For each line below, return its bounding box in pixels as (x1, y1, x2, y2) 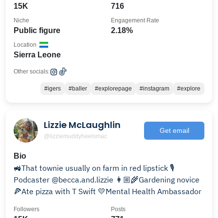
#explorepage (95, 85, 132, 92)
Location (14, 41, 36, 48)
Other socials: (14, 68, 50, 75)
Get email (159, 126, 189, 134)
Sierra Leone (14, 51, 61, 59)
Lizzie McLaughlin (44, 118, 121, 131)
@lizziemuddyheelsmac (44, 132, 107, 140)
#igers (44, 85, 61, 92)
